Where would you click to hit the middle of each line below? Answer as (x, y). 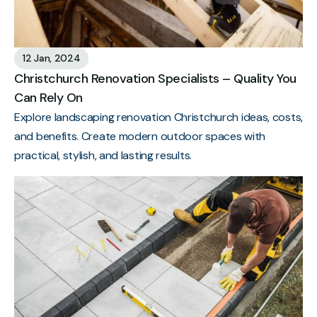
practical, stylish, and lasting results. (103, 155)
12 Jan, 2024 (52, 58)
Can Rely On (48, 97)
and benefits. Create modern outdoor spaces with (140, 136)
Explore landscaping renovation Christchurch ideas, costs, (158, 117)
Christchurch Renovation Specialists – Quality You (155, 78)
